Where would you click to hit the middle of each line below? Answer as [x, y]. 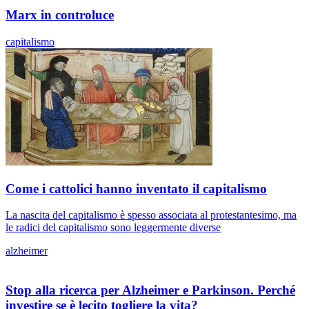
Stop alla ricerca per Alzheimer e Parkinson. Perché [150, 290]
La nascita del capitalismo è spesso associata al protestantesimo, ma [151, 215]
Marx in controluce [60, 15]
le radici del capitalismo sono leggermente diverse [113, 228]
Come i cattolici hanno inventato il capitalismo [136, 188]
